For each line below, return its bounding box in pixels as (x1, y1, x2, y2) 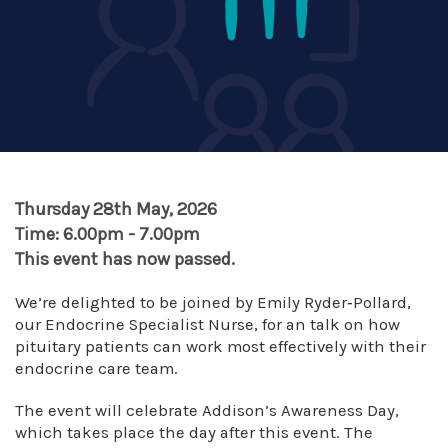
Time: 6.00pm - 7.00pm (15, 223, 200, 245)
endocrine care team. (15, 359, 178, 378)
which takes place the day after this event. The (15, 423, 373, 442)
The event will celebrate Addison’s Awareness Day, (15, 401, 399, 420)
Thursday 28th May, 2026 (15, 198, 217, 220)
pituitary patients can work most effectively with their (15, 337, 426, 356)
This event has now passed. (15, 248, 235, 270)
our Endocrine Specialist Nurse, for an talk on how (15, 315, 400, 334)
